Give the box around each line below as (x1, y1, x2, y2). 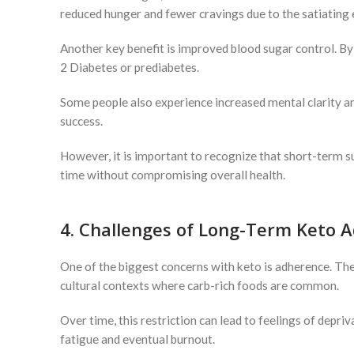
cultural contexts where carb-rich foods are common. (60, 278, 339, 292)
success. (60, 114, 103, 128)
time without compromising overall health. (60, 168, 285, 182)
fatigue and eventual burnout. (60, 332, 215, 346)
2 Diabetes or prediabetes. (60, 60, 199, 74)
